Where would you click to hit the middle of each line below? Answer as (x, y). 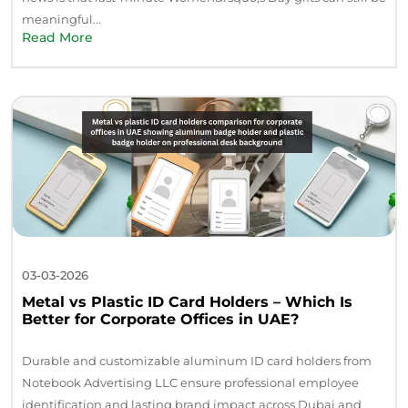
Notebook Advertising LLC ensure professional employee (190, 383)
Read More (57, 37)
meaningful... (61, 19)
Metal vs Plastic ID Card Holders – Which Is (187, 302)
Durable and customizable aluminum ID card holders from (197, 361)
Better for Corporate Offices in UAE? (160, 320)
